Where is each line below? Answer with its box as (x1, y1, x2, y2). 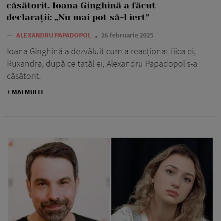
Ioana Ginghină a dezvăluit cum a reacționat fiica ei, (7, 45, 196, 57)
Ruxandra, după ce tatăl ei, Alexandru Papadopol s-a (7, 58, 197, 70)
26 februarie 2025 (101, 31, 153, 40)
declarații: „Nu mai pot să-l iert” (6, 12, 149, 23)
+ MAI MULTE (7, 87, 45, 97)
